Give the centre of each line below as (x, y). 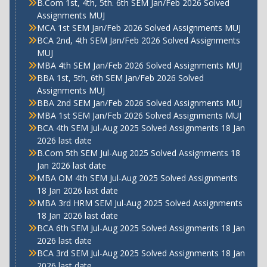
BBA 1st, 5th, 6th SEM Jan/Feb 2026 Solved (120, 77)
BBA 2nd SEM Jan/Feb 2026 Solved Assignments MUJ (139, 103)
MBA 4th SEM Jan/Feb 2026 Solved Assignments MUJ (139, 65)
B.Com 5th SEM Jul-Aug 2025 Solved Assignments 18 (138, 153)
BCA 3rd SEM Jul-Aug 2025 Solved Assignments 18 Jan (141, 253)
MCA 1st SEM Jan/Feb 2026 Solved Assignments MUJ (139, 27)
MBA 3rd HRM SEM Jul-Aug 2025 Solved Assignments (139, 203)
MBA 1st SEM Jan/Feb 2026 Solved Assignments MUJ (139, 115)
